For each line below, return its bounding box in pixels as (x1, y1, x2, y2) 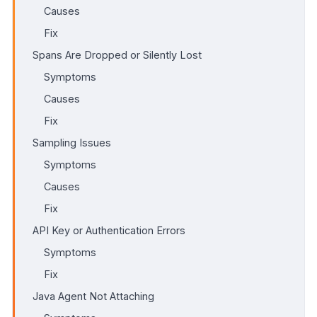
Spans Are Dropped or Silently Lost (33, 48, 202, 61)
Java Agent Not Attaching (33, 289, 154, 302)
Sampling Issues (33, 136, 111, 149)
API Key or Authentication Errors (33, 224, 185, 236)
